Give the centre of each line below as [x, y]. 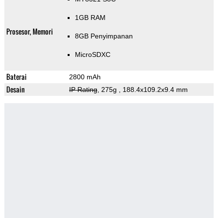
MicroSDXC [92, 55]
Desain [15, 90]
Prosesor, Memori [29, 32]
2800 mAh [85, 77]
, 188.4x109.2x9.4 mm [153, 90]
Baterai [16, 77]
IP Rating [83, 90]
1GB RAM [90, 18]
